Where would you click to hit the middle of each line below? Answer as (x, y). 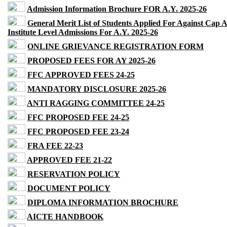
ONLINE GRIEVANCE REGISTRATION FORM (116, 47)
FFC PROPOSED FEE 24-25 (78, 118)
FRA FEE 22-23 (55, 146)
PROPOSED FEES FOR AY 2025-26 (91, 61)
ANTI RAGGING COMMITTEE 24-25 (96, 103)
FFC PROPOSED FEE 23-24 (78, 132)
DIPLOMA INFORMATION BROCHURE (103, 203)
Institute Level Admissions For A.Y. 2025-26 (83, 32)
